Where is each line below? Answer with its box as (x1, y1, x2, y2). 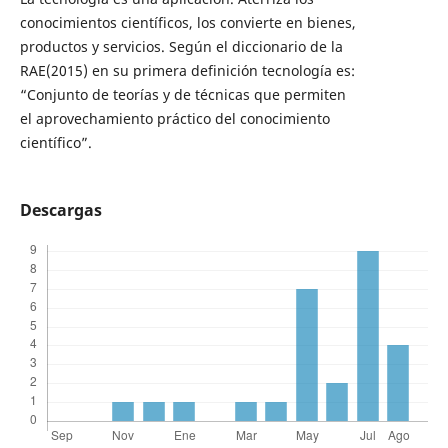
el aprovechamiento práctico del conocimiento (19, 109, 330, 129)
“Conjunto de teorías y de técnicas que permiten (19, 85, 346, 105)
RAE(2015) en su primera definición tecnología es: (19, 61, 355, 81)
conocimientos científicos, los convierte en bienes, (19, 13, 356, 33)
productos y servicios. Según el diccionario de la (19, 37, 343, 57)
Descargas (19, 199, 102, 222)
